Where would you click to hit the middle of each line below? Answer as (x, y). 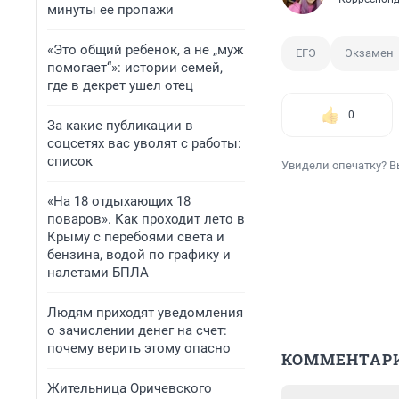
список (70, 161)
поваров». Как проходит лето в (146, 219)
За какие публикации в (120, 126)
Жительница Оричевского (130, 388)
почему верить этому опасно (139, 348)
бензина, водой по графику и (139, 255)
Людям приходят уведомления (145, 313)
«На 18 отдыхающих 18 (119, 201)
